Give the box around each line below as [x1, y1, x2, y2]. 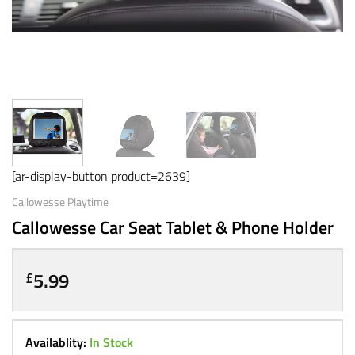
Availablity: [25, 332, 90, 352]
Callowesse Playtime [12, 193, 109, 210]
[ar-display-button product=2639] [12, 166, 190, 185]
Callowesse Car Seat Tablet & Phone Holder [12, 213, 334, 241]
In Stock [90, 332, 133, 352]
